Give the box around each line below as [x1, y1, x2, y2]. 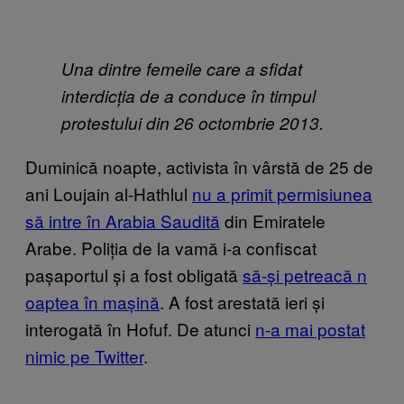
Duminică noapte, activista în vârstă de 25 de [25, 153, 373, 179]
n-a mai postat [255, 316, 365, 341]
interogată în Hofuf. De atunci [25, 316, 255, 341]
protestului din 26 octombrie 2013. [61, 110, 324, 134]
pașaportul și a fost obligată [25, 262, 243, 287]
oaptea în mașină [25, 289, 160, 314]
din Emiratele [220, 207, 326, 233]
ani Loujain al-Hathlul [25, 180, 192, 206]
